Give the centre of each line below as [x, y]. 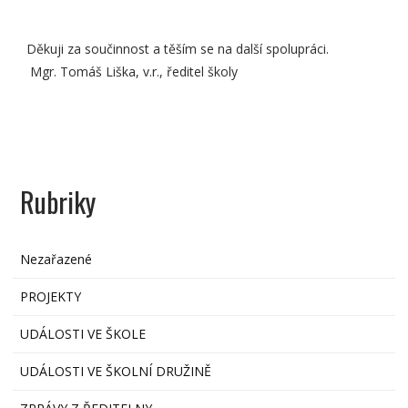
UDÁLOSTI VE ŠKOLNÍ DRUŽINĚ [116, 372]
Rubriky [58, 202]
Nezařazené [56, 260]
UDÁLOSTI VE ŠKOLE [83, 334]
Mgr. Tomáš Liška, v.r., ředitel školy [133, 72]
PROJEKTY [51, 297]
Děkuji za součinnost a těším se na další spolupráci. [198, 49]
